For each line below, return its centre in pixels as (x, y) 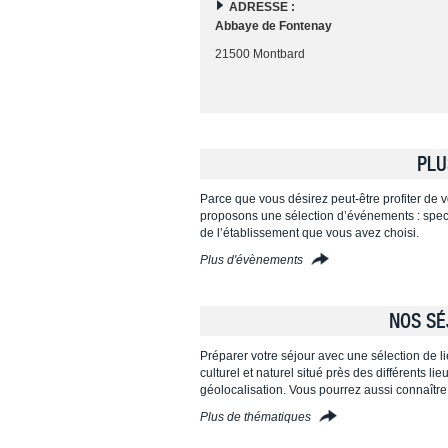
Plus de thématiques (256, 416)
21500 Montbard (259, 53)
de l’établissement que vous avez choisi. (309, 232)
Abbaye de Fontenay (273, 25)
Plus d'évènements (252, 259)
